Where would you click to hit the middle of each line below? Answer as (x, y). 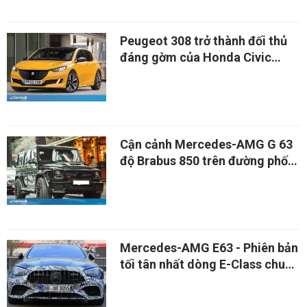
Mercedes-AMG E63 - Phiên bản (209, 248)
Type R (139, 74)
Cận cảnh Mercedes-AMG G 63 (206, 144)
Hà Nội (139, 177)
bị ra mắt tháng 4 (168, 281)
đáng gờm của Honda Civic (196, 57)
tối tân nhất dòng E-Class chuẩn (209, 264)
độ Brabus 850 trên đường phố (204, 161)
